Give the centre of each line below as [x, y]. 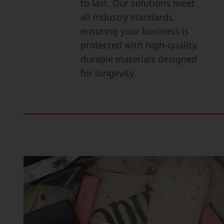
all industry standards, [128, 17]
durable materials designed [139, 59]
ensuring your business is [135, 31]
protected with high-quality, [140, 45]
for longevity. [108, 73]
